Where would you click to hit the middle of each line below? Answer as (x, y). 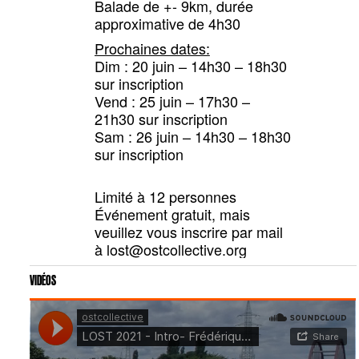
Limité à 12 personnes (167, 197)
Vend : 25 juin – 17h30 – (172, 101)
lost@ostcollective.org (176, 250)
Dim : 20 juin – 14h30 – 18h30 (192, 66)
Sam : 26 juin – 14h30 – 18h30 (192, 137)
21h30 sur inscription (161, 119)
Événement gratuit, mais (172, 214)
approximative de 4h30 (167, 24)
